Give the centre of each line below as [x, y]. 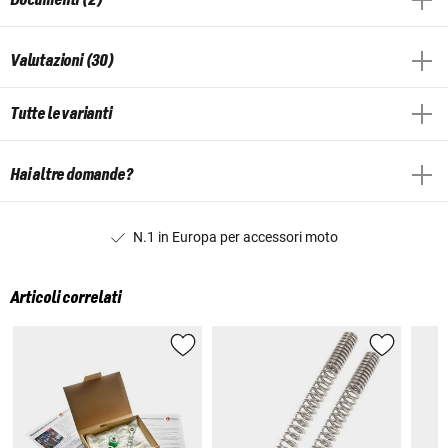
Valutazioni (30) [62, 60]
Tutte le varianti [61, 113]
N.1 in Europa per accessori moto [235, 236]
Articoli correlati [65, 298]
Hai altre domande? [71, 174]
